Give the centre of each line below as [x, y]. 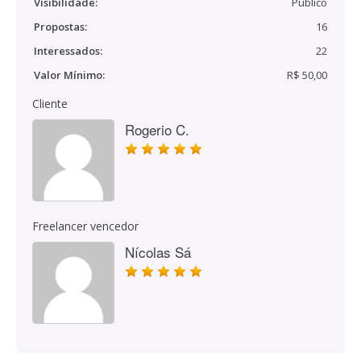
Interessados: [68, 51]
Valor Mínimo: [69, 75]
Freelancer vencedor [85, 226]
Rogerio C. [157, 129]
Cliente [50, 104]
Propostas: [60, 27]
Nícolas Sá [158, 252]
